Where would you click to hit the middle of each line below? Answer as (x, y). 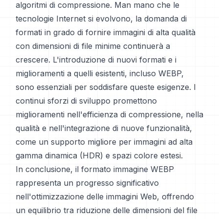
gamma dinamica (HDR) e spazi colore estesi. (99, 155)
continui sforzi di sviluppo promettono (86, 101)
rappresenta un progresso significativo (87, 183)
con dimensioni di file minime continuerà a (93, 46)
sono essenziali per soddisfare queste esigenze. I (106, 87)
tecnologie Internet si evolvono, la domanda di (101, 19)
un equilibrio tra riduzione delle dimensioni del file (107, 210)
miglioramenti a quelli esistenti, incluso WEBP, (100, 73)
